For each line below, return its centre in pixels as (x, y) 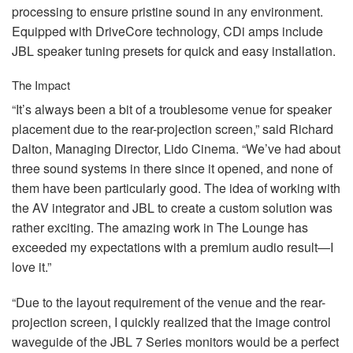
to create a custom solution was (243, 207)
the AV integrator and (72, 207)
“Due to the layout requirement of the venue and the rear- (169, 302)
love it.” (32, 266)
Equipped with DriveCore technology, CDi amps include (167, 31)
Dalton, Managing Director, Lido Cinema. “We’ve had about (176, 148)
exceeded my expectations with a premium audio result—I (173, 247)
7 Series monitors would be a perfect (236, 341)
